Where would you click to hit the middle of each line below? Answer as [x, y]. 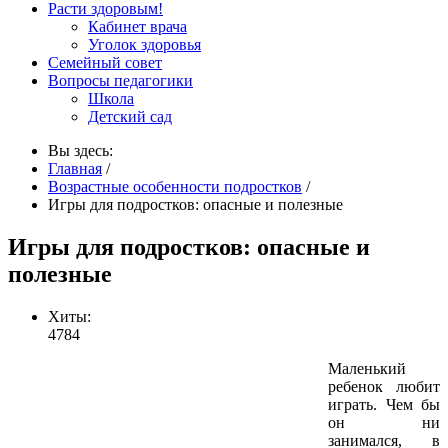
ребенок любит [384, 386]
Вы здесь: [84, 150]
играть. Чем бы [384, 404]
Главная [75, 168]
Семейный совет [105, 62]
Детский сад [130, 116]
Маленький [367, 368]
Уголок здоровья [144, 44]
